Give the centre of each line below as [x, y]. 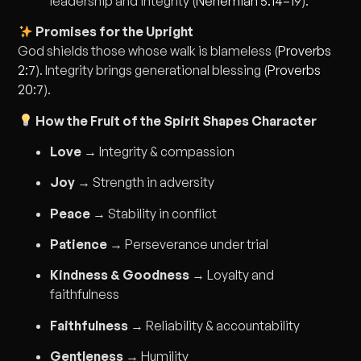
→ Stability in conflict [154, 213]
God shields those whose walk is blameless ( [148, 51]
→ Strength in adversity [145, 183]
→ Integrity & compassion [158, 151]
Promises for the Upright [113, 32]
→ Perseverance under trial [188, 245]
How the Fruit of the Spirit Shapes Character [174, 120]
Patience [79, 245]
